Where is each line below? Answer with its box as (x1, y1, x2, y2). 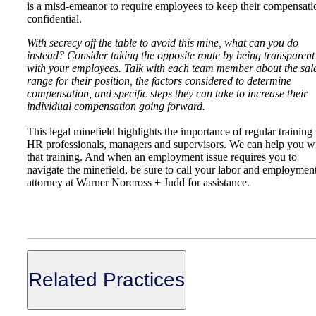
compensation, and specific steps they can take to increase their (27, 87, 308, 100)
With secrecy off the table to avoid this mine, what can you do (27, 37, 298, 49)
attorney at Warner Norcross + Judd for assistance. (27, 176, 250, 189)
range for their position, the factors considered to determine (27, 75, 291, 87)
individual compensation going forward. (27, 100, 211, 113)
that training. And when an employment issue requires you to (27, 151, 297, 164)
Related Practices (28, 269, 185, 291)
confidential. (27, 13, 87, 25)
